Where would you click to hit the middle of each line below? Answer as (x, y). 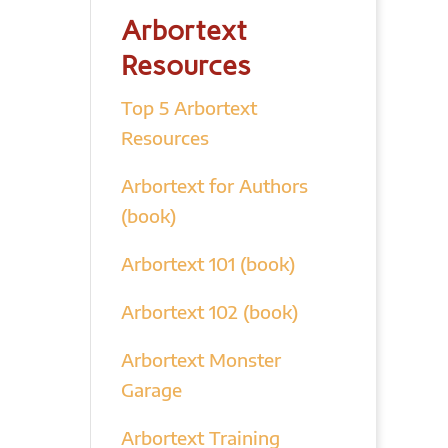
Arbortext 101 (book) (207, 263)
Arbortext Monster (200, 359)
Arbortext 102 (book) (209, 311)
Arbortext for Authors (214, 185)
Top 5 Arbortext (188, 107)
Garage (151, 389)
